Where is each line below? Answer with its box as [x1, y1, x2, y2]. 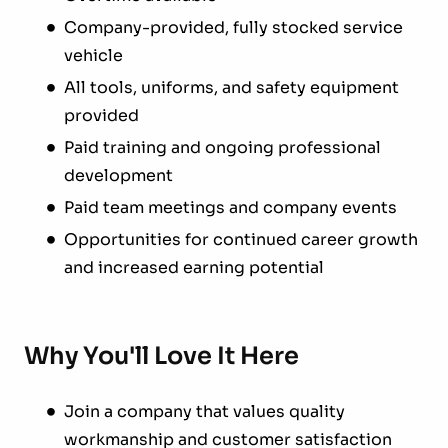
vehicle [64, 44, 123, 66]
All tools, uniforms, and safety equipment [64, 76, 399, 98]
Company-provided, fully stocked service [64, 16, 403, 38]
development [64, 164, 173, 186]
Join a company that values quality [64, 400, 345, 422]
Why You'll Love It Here [24, 340, 299, 371]
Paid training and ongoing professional [64, 136, 381, 158]
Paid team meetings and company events [64, 196, 397, 218]
